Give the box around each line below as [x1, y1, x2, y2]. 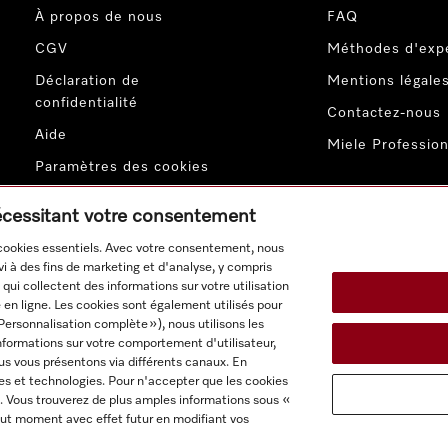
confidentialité [34, 96, 138, 110]
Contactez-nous [327, 106, 442, 120]
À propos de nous [34, 10, 163, 24]
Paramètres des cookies [34, 160, 209, 174]
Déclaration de [34, 74, 140, 88]
